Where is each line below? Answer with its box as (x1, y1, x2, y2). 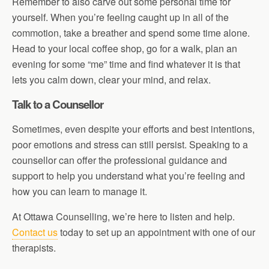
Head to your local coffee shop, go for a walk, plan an (12, 41, 237, 55)
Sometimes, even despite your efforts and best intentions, (12, 122, 255, 136)
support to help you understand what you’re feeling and (12, 169, 245, 183)
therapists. (12, 241, 56, 255)
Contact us (12, 225, 58, 239)
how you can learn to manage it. (12, 184, 147, 198)
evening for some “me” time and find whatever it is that (12, 57, 240, 71)
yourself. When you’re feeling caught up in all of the (12, 10, 229, 24)
